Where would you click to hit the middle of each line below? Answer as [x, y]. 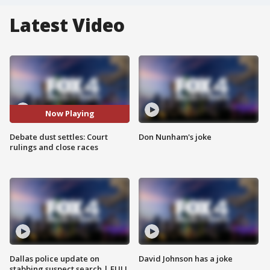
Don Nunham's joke [175, 137]
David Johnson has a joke [186, 259]
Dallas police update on [55, 259]
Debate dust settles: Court [59, 137]
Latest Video [67, 25]
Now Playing [70, 114]
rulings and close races [54, 147]
